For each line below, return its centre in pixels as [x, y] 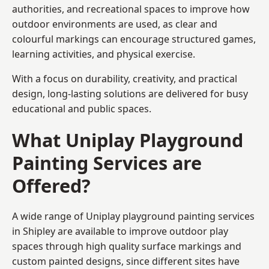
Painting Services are [107, 162]
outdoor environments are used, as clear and [115, 24]
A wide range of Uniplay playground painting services [133, 216]
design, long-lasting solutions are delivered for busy [130, 93]
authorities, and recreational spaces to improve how [131, 9]
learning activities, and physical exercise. [104, 54]
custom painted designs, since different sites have [126, 261]
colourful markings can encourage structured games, [134, 39]
